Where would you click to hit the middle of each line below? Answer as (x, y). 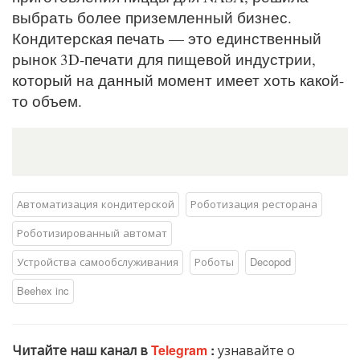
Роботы (214, 261)
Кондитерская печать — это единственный (167, 38)
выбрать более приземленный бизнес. (152, 17)
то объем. (47, 100)
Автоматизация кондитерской (96, 203)
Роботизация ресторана (254, 203)
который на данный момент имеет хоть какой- (178, 80)
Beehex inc (43, 290)
